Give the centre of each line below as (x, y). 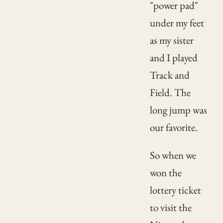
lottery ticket (175, 190)
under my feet (177, 23)
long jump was (178, 110)
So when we (173, 155)
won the (166, 173)
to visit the (170, 208)
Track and (169, 75)
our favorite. (173, 127)
